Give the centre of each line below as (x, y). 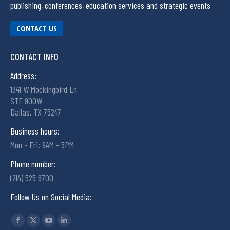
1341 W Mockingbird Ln (44, 90)
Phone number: (33, 164)
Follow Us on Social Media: (51, 197)
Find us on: (27, 218)
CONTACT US (37, 28)
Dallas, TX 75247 (36, 112)
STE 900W (26, 101)
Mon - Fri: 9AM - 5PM (42, 145)
